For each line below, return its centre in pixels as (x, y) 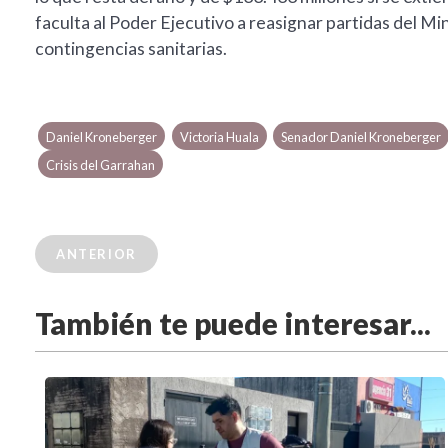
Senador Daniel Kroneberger (360, 137)
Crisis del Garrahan (101, 165)
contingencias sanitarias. (131, 49)
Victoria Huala (219, 137)
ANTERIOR (96, 254)
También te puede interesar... (233, 323)
